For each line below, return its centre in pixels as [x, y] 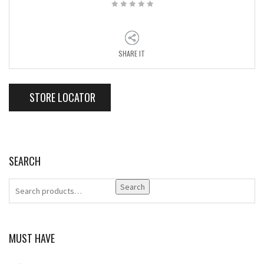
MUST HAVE [32, 238]
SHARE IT [132, 53]
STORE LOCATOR [61, 97]
